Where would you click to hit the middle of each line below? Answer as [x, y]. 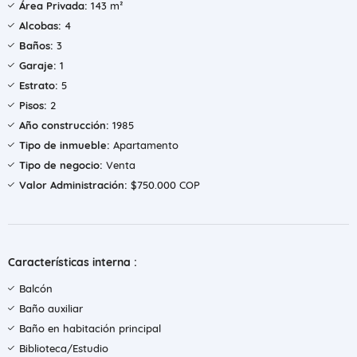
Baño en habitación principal [90, 328]
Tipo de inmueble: [65, 145]
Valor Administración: [73, 185]
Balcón [36, 288]
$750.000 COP [164, 185]
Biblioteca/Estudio [64, 348]
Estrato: [39, 85]
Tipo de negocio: [61, 165]
